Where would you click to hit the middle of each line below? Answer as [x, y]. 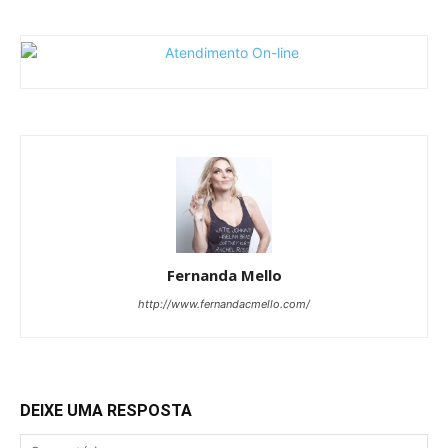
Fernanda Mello [224, 274]
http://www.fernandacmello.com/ [224, 303]
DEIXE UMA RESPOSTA [106, 410]
